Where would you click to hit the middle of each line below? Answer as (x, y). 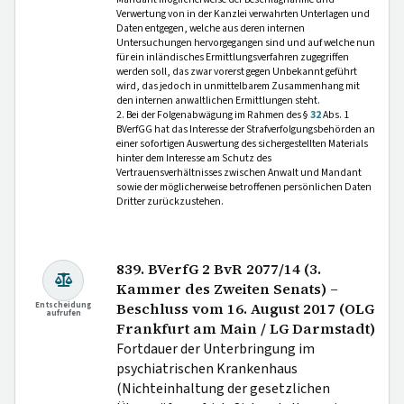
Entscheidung (63, 305)
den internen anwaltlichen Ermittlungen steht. (218, 100)
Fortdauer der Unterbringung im (216, 349)
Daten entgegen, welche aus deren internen (211, 28)
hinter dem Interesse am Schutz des (194, 158)
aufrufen (63, 313)
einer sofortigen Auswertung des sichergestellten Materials (242, 143)
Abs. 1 (335, 115)
